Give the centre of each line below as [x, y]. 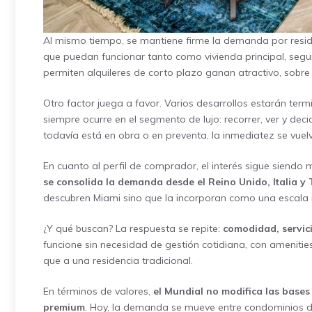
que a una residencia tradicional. [118, 261]
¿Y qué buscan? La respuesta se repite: [133, 229]
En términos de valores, [98, 291]
